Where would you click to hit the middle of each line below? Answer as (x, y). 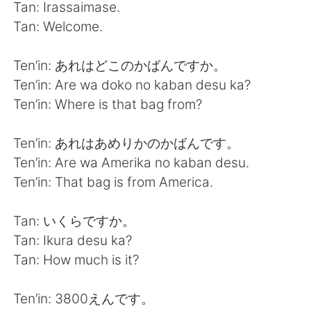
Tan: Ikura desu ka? (73, 240)
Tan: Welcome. (58, 26)
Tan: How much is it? (77, 259)
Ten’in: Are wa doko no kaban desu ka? (133, 84)
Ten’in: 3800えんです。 (84, 298)
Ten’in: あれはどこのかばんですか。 (120, 65)
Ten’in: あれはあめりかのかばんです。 (127, 143)
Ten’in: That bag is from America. (114, 182)
